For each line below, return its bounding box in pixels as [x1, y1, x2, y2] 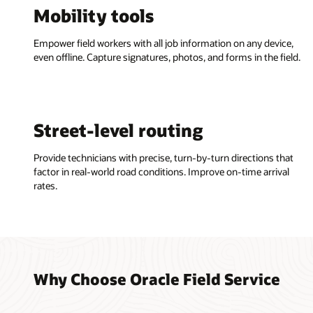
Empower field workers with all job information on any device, [34, 36, 293, 50]
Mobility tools [34, 4, 154, 27]
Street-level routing [34, 119, 203, 142]
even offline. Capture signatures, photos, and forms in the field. [34, 50, 300, 64]
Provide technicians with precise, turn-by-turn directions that [34, 150, 293, 164]
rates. [34, 178, 57, 192]
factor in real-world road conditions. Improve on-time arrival [34, 164, 289, 178]
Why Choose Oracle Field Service [34, 269, 280, 289]
